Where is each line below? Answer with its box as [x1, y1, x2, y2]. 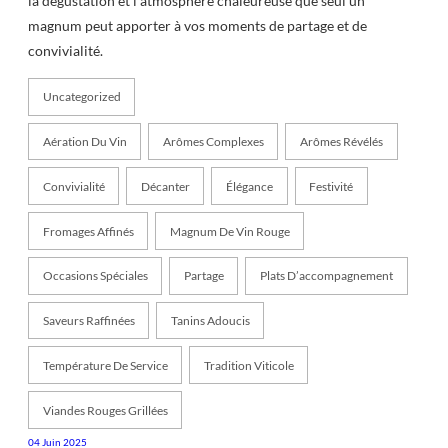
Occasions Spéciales [42, 268, 148, 284]
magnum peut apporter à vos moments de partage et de [28, 17, 367, 35]
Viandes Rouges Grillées [42, 402, 168, 418]
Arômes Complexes [162, 133, 264, 149]
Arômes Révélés [299, 133, 383, 149]
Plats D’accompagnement [259, 268, 393, 284]
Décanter [140, 178, 190, 194]
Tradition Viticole [203, 357, 294, 373]
